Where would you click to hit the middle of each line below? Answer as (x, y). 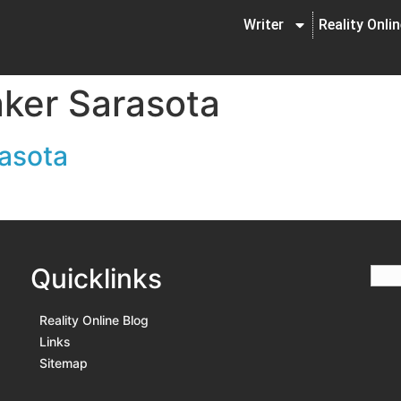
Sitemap (64, 363)
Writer (264, 25)
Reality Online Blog (94, 320)
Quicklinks (96, 279)
